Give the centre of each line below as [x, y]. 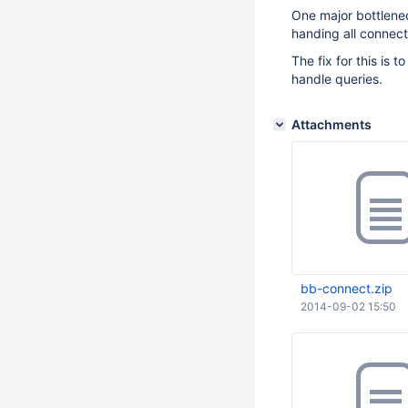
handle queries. [337, 79]
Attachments [331, 124]
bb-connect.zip [347, 288]
